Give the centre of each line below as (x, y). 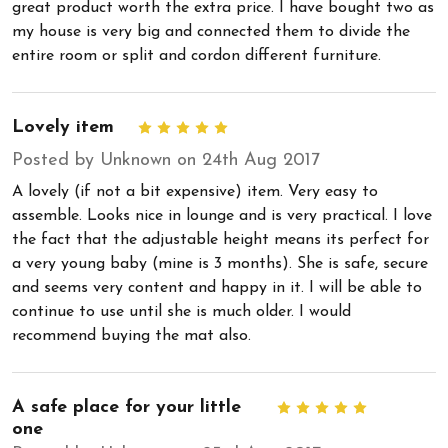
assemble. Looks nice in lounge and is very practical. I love (222, 215)
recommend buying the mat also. (131, 335)
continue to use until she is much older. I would (181, 311)
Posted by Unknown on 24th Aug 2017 (166, 160)
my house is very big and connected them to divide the (211, 31)
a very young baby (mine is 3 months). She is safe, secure (220, 263)
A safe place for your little (126, 407)
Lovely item (63, 127)
